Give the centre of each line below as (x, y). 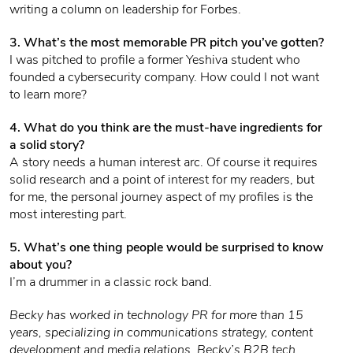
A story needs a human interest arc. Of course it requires (163, 162)
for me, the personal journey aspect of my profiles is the (161, 197)
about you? (41, 265)
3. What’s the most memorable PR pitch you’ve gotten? (167, 43)
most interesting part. (68, 214)
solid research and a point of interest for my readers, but (162, 180)
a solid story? (47, 145)
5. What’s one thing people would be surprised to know (167, 247)
